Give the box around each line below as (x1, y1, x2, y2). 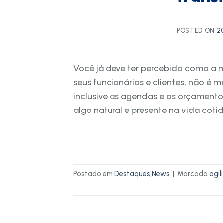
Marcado (177, 169, 209, 178)
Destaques (114, 169, 150, 178)
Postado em (73, 169, 114, 178)
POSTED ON (177, 27, 217, 35)
